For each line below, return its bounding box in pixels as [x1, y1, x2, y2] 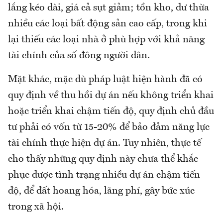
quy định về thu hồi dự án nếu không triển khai [8, 90, 214, 101]
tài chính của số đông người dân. [8, 50, 150, 61]
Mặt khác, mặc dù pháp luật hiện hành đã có [8, 74, 203, 85]
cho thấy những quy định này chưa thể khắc [8, 154, 198, 164]
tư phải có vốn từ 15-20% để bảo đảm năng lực [8, 122, 210, 132]
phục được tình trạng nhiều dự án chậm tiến [8, 170, 200, 180]
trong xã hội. [8, 202, 64, 212]
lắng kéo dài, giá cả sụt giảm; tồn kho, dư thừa [8, 2, 209, 13]
